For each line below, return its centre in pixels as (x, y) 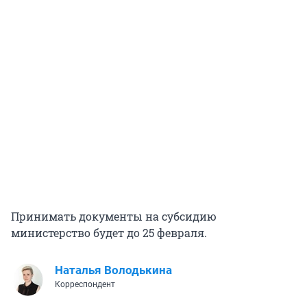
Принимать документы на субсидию (114, 217)
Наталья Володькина (113, 270)
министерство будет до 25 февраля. (109, 233)
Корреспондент (85, 285)
